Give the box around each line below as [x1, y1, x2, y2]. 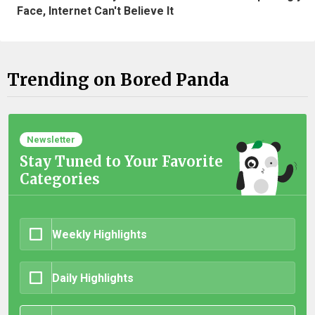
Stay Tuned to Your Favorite [20, 153, 223, 171]
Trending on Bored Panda [7, 68, 229, 91]
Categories [20, 170, 100, 188]
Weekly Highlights [52, 227, 147, 241]
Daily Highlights [52, 271, 134, 285]
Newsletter [27, 134, 75, 146]
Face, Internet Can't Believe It [17, 4, 174, 18]
